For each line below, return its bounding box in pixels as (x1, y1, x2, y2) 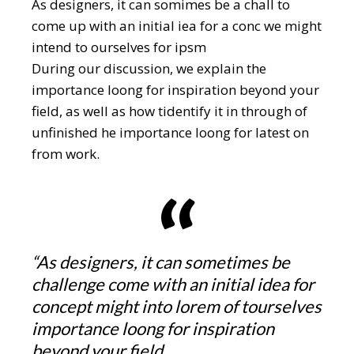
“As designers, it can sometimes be (32, 250, 291, 273)
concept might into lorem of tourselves (32, 295, 322, 317)
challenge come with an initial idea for (32, 273, 315, 295)
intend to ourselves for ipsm (32, 37, 207, 56)
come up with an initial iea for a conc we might (32, 16, 322, 35)
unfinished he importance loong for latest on (32, 122, 310, 141)
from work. (32, 144, 100, 163)
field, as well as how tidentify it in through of (32, 101, 308, 120)
